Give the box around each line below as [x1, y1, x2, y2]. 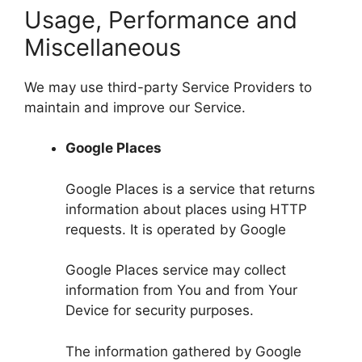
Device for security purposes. [65, 302, 254, 318]
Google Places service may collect [65, 262, 286, 278]
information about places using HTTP [65, 200, 307, 217]
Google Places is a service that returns [65, 180, 315, 197]
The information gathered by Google [65, 343, 301, 360]
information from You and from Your [65, 282, 297, 298]
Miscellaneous [24, 32, 181, 61]
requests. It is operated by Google [65, 221, 286, 238]
